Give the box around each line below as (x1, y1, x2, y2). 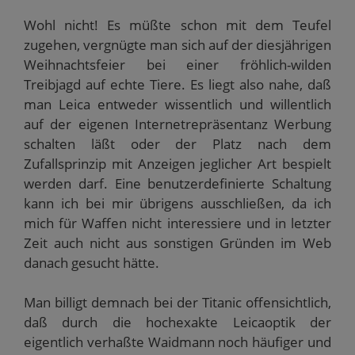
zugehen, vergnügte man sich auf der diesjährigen (24, 35, 331, 54)
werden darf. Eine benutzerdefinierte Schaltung (24, 174, 331, 193)
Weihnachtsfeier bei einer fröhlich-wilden (24, 55, 331, 74)
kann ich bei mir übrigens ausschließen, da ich (24, 193, 331, 212)
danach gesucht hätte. (24, 253, 159, 272)
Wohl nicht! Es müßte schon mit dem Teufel (24, 15, 331, 34)
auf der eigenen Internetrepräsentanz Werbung (24, 114, 331, 133)
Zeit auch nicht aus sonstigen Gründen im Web (24, 233, 331, 252)
